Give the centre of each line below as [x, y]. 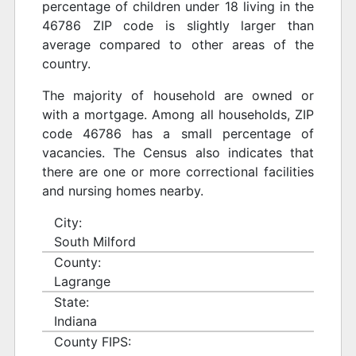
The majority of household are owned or [178, 96]
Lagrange [83, 282]
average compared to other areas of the [178, 45]
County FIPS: [93, 342]
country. [67, 64]
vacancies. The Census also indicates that [178, 153]
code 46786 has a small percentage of [178, 134]
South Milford [95, 242]
